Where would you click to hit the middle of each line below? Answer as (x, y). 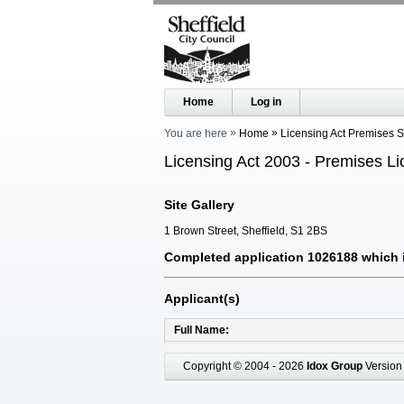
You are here (196, 133)
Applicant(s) (202, 298)
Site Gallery (199, 204)
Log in (266, 102)
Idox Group (335, 366)
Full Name (200, 330)
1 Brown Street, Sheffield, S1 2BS (246, 230)
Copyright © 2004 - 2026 (245, 366)
